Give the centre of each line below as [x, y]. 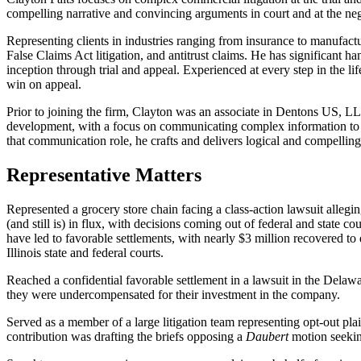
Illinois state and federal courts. [85, 252]
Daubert [269, 336]
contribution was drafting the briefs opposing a [126, 336]
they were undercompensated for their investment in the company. [173, 294]
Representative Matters [104, 174]
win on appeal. [44, 84]
